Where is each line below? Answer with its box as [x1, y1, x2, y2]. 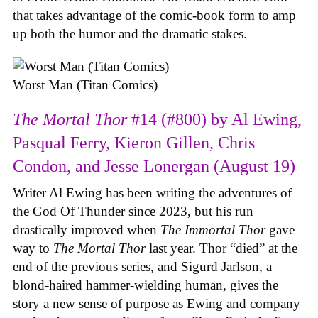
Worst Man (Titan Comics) [13, 77, 158, 93]
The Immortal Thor [160, 221, 269, 237]
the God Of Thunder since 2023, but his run [13, 203, 253, 219]
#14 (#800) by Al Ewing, [127, 109, 302, 128]
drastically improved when [13, 221, 160, 237]
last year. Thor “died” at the [149, 240, 297, 256]
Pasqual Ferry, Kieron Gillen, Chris [13, 133, 255, 152]
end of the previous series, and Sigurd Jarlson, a [13, 258, 272, 274]
